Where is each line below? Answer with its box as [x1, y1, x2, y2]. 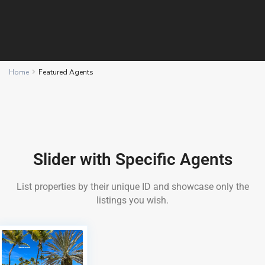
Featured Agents [38, 67, 93, 77]
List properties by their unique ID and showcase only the [16, 181, 249, 192]
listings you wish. [96, 195, 169, 206]
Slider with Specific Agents [33, 150, 232, 169]
